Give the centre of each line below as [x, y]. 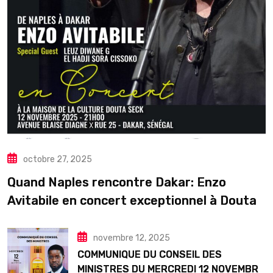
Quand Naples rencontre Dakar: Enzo [117, 183]
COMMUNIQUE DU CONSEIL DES [150, 255]
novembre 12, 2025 [132, 238]
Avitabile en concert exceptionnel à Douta [132, 201]
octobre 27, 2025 [58, 160]
